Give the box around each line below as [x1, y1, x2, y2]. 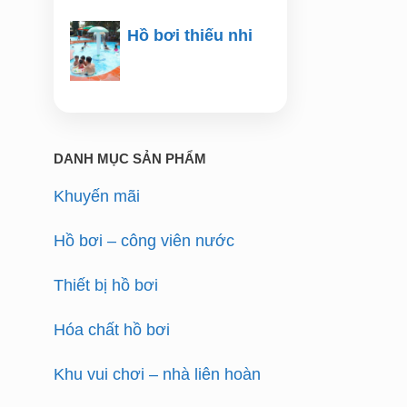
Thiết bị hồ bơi [54, 275, 159, 294]
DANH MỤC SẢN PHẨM [54, 150, 207, 166]
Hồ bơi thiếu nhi [127, 25, 253, 45]
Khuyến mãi [54, 186, 141, 205]
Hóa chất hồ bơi [54, 320, 171, 339]
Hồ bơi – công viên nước [54, 231, 235, 250]
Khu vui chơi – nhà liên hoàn [54, 364, 262, 383]
